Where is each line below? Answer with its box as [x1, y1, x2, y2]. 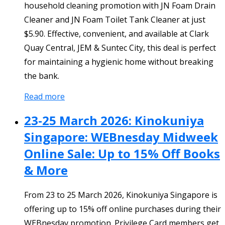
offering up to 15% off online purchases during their [24, 203, 221, 215]
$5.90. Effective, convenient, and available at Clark [24, 28, 209, 39]
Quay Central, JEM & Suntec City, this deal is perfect [24, 42, 216, 53]
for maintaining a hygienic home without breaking [24, 56, 213, 67]
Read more [24, 90, 65, 102]
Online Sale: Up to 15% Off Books [24, 145, 220, 162]
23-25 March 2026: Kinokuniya [24, 111, 204, 129]
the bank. [24, 70, 59, 81]
